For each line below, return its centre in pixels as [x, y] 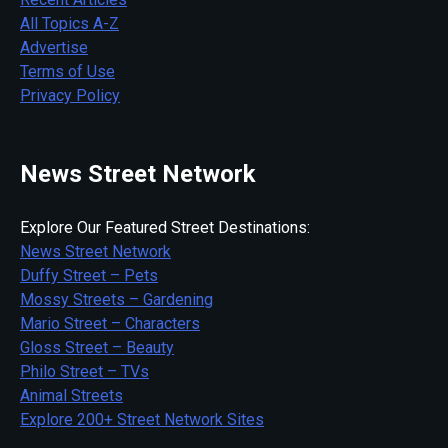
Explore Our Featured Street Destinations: [165, 228]
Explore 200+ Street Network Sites [142, 420]
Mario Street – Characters [110, 324]
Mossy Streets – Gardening [116, 300]
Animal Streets [71, 396]
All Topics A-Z [69, 24]
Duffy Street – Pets [89, 276]
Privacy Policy [70, 96]
